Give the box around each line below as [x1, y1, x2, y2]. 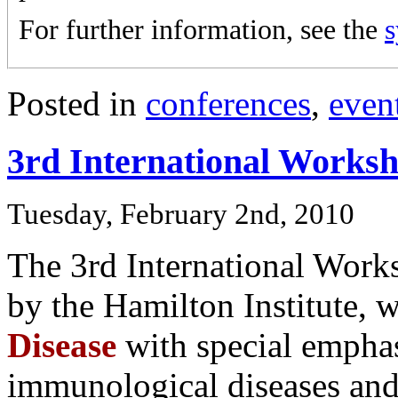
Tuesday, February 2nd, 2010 [7, 198, 354, 231]
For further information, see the [19, 13, 385, 45]
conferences [146, 84, 311, 123]
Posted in [7, 84, 146, 123]
